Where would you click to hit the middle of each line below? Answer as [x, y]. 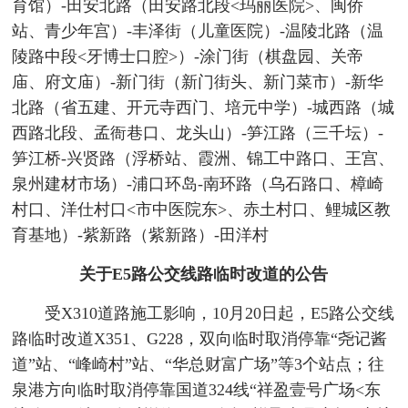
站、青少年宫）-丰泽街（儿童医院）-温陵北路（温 [198, 31]
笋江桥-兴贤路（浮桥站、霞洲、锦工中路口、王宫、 [204, 159]
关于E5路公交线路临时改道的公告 [204, 275]
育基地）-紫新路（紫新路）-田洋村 [141, 235]
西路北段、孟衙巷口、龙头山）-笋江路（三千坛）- [198, 133]
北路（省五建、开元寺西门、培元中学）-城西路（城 [204, 108]
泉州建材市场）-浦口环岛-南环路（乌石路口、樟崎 [198, 184]
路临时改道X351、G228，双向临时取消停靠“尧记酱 [200, 339]
